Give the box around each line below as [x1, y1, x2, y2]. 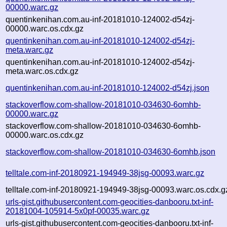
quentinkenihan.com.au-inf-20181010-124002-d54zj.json [6, 83, 210, 92]
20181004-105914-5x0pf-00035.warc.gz [6, 206, 150, 215]
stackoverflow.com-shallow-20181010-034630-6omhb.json [6, 147, 216, 156]
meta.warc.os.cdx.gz [6, 66, 79, 75]
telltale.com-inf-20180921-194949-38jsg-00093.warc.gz [6, 168, 205, 177]
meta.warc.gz [6, 45, 54, 54]
